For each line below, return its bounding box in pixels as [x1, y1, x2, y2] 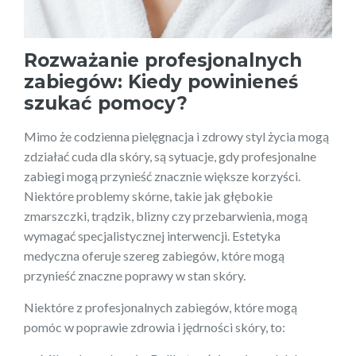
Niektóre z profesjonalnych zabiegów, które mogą [24, 300, 297, 315]
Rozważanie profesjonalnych [24, 49, 302, 72]
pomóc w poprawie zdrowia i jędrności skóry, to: [24, 319, 285, 335]
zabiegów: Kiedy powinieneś [24, 71, 298, 94]
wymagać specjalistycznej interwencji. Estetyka [24, 228, 281, 244]
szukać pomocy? [24, 92, 188, 115]
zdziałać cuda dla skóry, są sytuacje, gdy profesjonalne [24, 149, 316, 164]
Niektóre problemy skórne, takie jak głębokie [24, 188, 273, 204]
